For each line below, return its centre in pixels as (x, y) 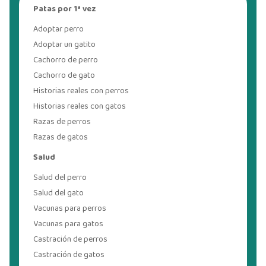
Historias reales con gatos (80, 107)
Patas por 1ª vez (65, 9)
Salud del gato (58, 193)
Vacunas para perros (70, 209)
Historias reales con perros (81, 91)
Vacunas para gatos (68, 224)
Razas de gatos (61, 137)
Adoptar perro (58, 29)
